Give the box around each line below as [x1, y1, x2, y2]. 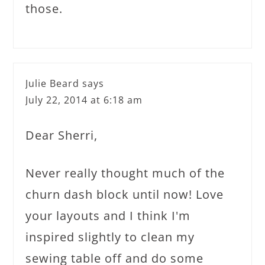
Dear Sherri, [25, 127, 98, 143]
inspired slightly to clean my [25, 228, 195, 245]
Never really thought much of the [25, 164, 225, 181]
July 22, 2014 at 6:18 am [25, 93, 143, 106]
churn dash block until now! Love [25, 186, 224, 202]
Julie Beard [25, 76, 80, 90]
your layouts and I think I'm [25, 207, 191, 224]
